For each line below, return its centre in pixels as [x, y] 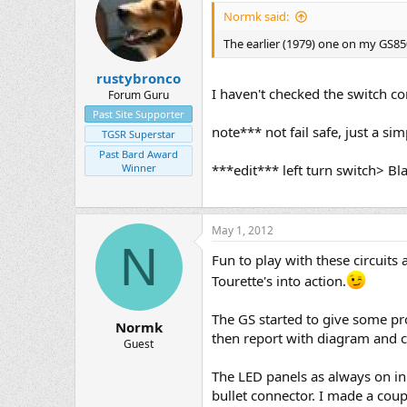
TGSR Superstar [139, 134]
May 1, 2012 [243, 231]
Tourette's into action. [279, 281]
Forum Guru [139, 94]
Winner [139, 167]
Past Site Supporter [139, 114]
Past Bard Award [139, 154]
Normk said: [256, 17]
